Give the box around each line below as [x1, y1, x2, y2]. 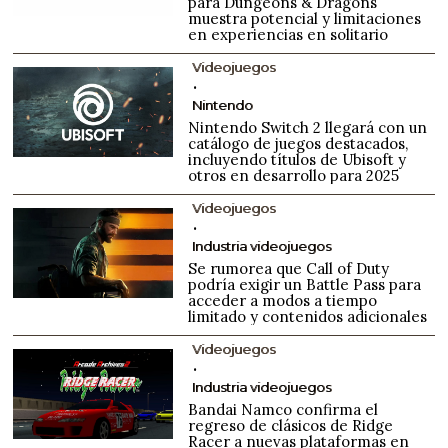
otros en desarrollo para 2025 [188, 165, 400, 185]
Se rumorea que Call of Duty [188, 258, 390, 278]
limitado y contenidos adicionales [188, 306, 428, 326]
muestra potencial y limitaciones [188, 8, 422, 28]
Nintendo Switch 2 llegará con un [188, 117, 428, 137]
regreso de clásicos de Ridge [188, 415, 394, 435]
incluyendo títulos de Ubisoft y [188, 149, 407, 169]
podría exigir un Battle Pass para [188, 274, 422, 294]
